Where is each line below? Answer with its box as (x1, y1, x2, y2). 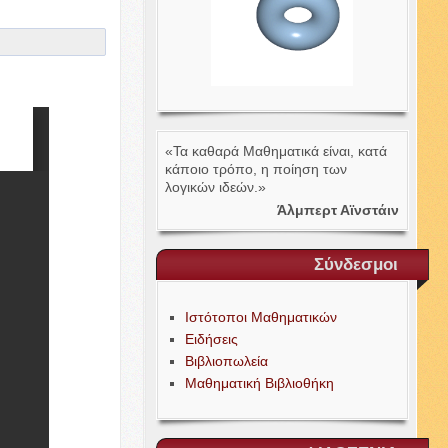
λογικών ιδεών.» (165, 179, 267, 195)
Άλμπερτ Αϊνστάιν (277, 202, 400, 218)
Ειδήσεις (185, 331, 239, 347)
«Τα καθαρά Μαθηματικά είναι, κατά (165, 143, 388, 159)
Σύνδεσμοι (314, 255, 398, 274)
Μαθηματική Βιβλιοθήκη (185, 375, 335, 391)
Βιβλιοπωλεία (185, 353, 269, 369)
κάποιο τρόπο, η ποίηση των (165, 161, 348, 177)
